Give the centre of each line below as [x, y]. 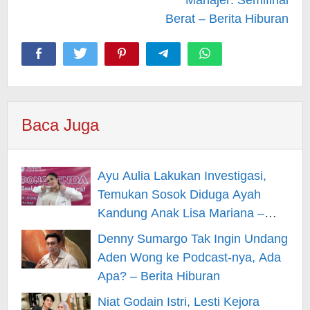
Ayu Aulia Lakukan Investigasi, [182, 175]
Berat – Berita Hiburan [227, 18]
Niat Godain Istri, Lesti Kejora [179, 301]
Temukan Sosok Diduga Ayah [179, 194]
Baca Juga [60, 125]
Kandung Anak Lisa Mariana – [181, 213]
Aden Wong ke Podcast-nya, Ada [189, 257]
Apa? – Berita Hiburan [159, 276]
